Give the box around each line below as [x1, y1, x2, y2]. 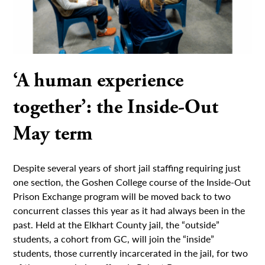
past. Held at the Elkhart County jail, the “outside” [13, 217, 220, 231]
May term [13, 121, 93, 147]
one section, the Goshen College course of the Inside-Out [13, 174, 251, 189]
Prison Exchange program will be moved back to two [13, 189, 231, 203]
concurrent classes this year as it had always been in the [13, 203, 245, 217]
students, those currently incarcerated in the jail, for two [13, 245, 248, 260]
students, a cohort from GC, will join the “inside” [13, 231, 215, 245]
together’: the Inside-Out [13, 95, 219, 121]
